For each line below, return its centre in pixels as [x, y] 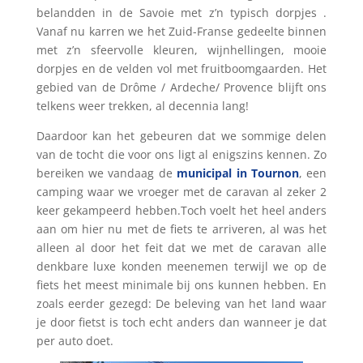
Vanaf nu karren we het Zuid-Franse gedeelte [160, 31]
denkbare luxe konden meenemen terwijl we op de [181, 266]
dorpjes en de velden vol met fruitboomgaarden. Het [181, 68]
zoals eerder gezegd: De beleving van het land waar [181, 303]
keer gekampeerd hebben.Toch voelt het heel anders [181, 210]
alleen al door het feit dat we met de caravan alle [181, 248]
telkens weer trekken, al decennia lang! [142, 106]
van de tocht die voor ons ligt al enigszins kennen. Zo [181, 154]
